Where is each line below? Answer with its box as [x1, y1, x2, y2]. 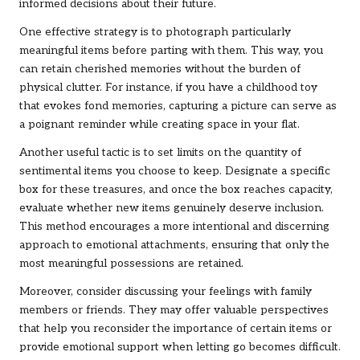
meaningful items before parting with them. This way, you [19, 44, 323, 58]
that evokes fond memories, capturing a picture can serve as [19, 100, 337, 113]
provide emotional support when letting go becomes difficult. [19, 341, 341, 354]
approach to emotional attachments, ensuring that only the [19, 239, 329, 252]
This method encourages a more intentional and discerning [19, 220, 329, 234]
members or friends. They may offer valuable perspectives [19, 304, 329, 317]
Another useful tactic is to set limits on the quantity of [19, 146, 301, 160]
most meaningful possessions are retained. [19, 257, 243, 271]
